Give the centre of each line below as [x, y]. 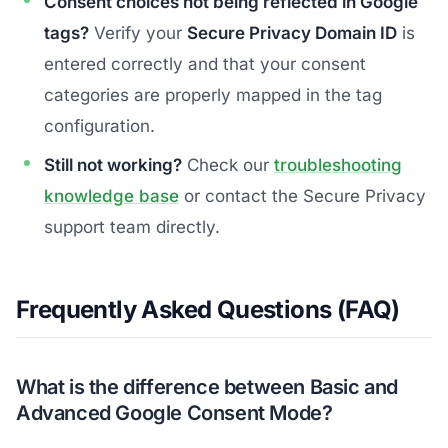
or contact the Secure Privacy [302, 196]
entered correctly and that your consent [205, 64]
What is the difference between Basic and [207, 387]
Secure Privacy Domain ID [292, 33]
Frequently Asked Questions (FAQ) [208, 310]
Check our [228, 165]
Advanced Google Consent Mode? [174, 413]
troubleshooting [338, 165]
